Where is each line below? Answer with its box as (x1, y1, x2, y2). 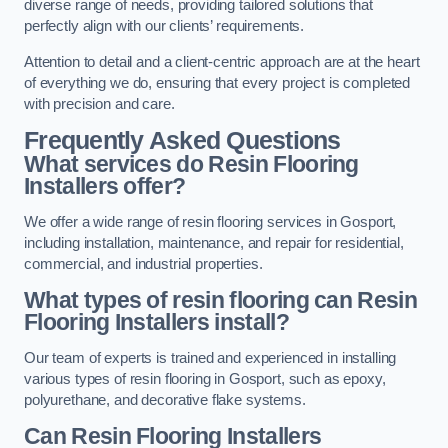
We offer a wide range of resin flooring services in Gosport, (24, 213, 397, 230)
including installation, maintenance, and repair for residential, (24, 234, 404, 251)
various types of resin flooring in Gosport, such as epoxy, (24, 370, 386, 387)
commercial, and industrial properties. (24, 255, 263, 272)
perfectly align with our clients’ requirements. (24, 18, 305, 35)
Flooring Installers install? (24, 309, 289, 336)
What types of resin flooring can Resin (24, 287, 418, 314)
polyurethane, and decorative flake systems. (24, 391, 306, 408)
